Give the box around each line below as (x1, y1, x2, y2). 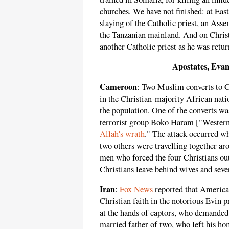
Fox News (120, 184, 153, 195)
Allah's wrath (100, 128, 145, 140)
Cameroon (100, 80, 137, 93)
